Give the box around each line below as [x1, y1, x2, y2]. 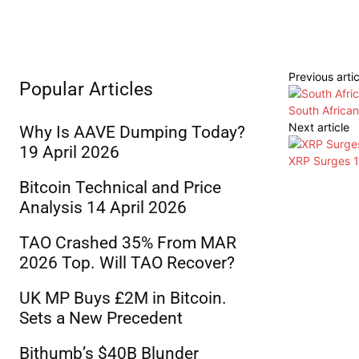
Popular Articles [19, 79, 153, 101]
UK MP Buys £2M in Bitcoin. [19, 288, 227, 309]
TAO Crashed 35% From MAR [19, 233, 236, 253]
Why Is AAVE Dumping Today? [19, 123, 245, 143]
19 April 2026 [19, 143, 119, 163]
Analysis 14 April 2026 [19, 198, 187, 218]
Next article [288, 120, 349, 135]
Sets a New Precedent [19, 309, 183, 329]
